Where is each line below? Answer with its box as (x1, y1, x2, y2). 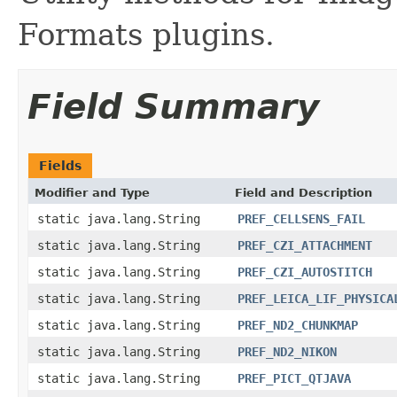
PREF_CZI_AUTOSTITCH (237, 264, 372, 279)
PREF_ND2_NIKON (237, 344, 337, 359)
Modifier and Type (35, 185, 150, 199)
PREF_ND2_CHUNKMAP (237, 317, 358, 332)
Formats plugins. (18, 16, 275, 52)
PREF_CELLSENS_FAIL (237, 211, 365, 226)
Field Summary (27, 86, 319, 127)
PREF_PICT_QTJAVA (237, 370, 351, 385)
